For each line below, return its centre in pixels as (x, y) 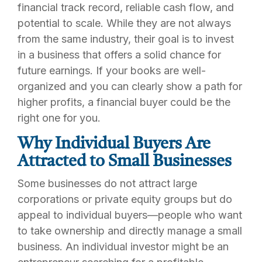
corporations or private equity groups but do (125, 199)
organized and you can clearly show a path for (130, 86)
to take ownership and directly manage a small (130, 231)
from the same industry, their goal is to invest (126, 39)
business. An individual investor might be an (123, 247)
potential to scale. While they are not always (124, 23)
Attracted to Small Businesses (125, 162)
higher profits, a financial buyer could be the (124, 102)
